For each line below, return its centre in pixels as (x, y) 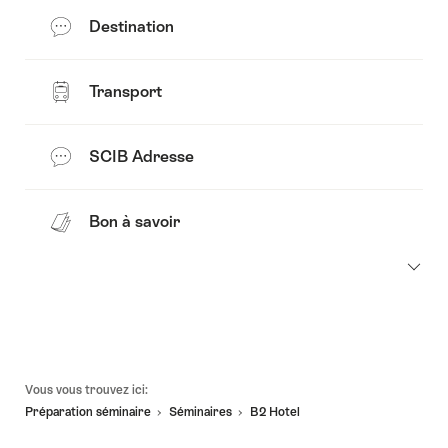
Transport (125, 92)
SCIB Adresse (141, 157)
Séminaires (200, 412)
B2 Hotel (275, 412)
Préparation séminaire (88, 412)
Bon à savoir (134, 222)
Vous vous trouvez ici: (86, 389)
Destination (131, 27)
